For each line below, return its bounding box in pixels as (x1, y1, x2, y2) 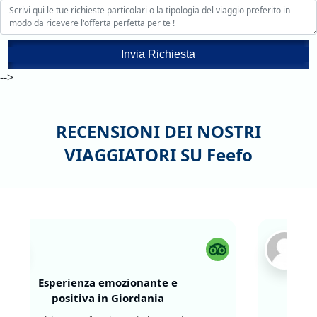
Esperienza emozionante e (69, 275, 209, 289)
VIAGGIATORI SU (64, 142, 207, 166)
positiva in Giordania (83, 290, 196, 305)
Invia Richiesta (121, 47, 196, 60)
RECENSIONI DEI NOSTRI (56, 119, 261, 143)
